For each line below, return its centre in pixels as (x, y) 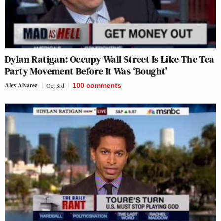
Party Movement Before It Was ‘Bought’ (86, 71)
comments (104, 85)
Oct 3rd (55, 85)
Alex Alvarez (21, 85)
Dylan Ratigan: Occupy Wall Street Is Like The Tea (110, 59)
